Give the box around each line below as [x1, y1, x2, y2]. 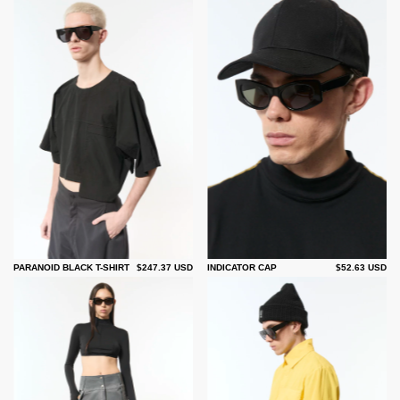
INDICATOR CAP [207, 262, 277, 272]
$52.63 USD [336, 262, 387, 272]
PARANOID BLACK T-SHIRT [13, 262, 129, 272]
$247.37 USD [137, 262, 193, 272]
